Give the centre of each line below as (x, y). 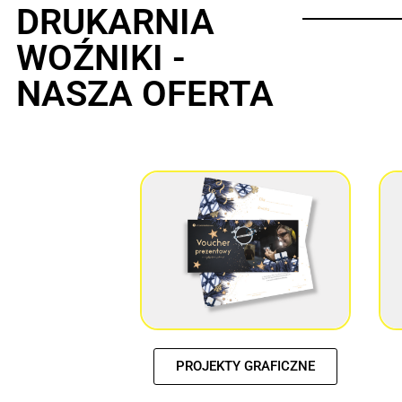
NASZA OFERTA (145, 94)
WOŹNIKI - (101, 58)
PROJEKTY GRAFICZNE (246, 366)
